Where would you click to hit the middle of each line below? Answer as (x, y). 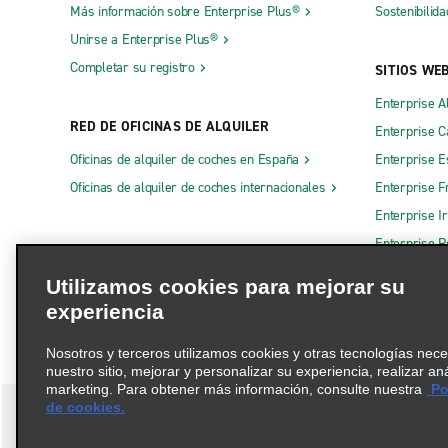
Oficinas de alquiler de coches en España (184, 160)
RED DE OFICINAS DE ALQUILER (169, 127)
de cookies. (85, 407)
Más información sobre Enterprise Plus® (185, 12)
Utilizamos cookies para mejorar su (225, 286)
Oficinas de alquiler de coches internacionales (198, 188)
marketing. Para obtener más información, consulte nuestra (234, 389)
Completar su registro (132, 68)
